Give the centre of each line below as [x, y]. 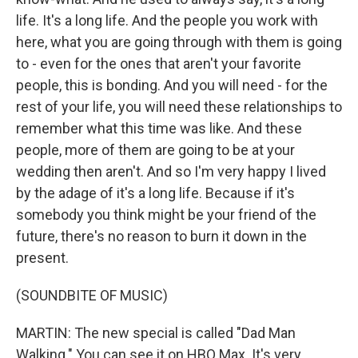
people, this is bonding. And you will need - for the [172, 85]
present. [42, 258]
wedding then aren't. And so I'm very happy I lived [171, 171]
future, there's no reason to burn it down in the [161, 236]
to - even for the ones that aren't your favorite [159, 64]
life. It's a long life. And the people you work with [167, 20]
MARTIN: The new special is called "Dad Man [156, 333]
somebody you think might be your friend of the [166, 215]
